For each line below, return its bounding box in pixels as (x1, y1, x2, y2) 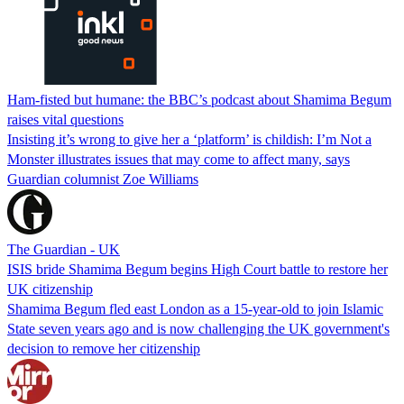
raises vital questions (7, 111, 124, 127)
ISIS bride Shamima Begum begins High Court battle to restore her (7, 261, 388, 277)
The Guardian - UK (7, 241, 120, 257)
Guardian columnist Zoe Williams (7, 170, 198, 187)
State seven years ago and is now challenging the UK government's (7, 320, 390, 336)
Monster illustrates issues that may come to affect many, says (7, 151, 350, 167)
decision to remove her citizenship (7, 340, 200, 356)
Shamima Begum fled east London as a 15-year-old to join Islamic (7, 300, 383, 317)
